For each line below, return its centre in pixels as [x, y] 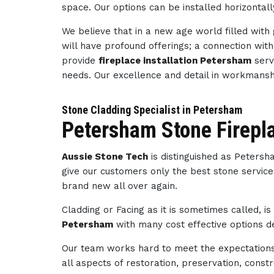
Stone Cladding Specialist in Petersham [152, 110]
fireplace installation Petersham [175, 61]
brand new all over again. [120, 186]
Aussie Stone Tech [105, 157]
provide [80, 61]
